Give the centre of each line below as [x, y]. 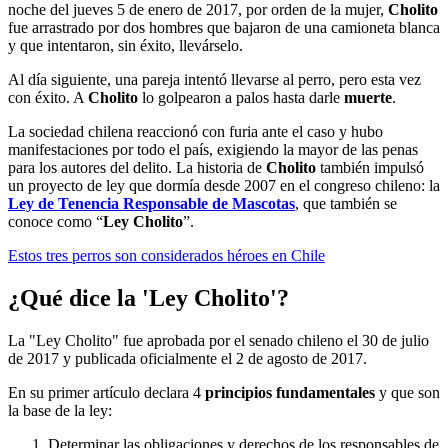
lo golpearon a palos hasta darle [243, 98]
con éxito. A [48, 98]
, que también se [346, 204]
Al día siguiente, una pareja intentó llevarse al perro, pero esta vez [214, 80]
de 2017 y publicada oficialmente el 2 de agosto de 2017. [189, 359]
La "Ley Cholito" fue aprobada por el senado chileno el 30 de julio [218, 341]
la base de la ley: [60, 411]
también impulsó [372, 168]
